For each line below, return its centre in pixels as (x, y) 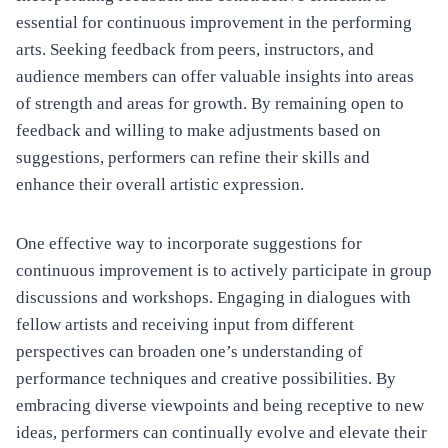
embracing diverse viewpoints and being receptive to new (220, 406)
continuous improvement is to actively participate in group (224, 271)
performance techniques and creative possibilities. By (206, 379)
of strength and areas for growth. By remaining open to (210, 104)
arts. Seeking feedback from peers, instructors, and (195, 50)
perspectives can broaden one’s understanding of (189, 352)
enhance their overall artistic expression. (160, 185)
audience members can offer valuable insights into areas (215, 77)
